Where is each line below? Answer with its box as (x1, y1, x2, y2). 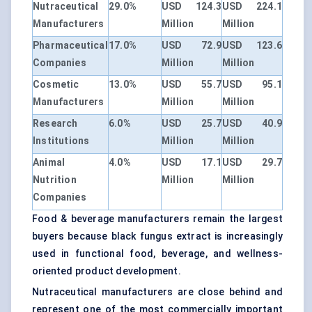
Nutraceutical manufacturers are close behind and (32, 286, 283, 298)
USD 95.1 (222, 79, 282, 91)
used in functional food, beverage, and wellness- (32, 248, 283, 260)
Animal (33, 157, 65, 169)
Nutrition (33, 174, 77, 186)
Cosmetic (33, 79, 79, 91)
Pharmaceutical (33, 40, 108, 52)
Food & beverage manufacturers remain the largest (32, 213, 283, 225)
